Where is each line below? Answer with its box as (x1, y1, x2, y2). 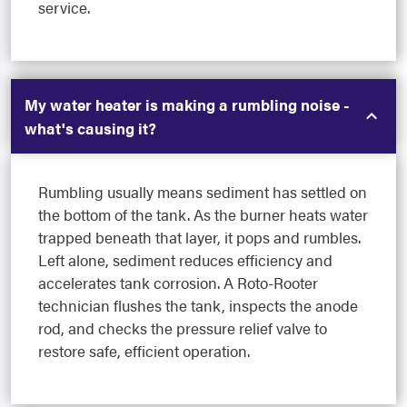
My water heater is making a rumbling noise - (25, 94, 350, 116)
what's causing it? (25, 117, 156, 140)
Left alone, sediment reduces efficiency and (38, 249, 333, 272)
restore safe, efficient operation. (38, 340, 250, 362)
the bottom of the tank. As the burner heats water (38, 203, 368, 226)
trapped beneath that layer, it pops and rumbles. (38, 226, 361, 249)
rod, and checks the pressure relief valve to (38, 317, 327, 340)
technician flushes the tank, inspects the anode (38, 294, 358, 317)
